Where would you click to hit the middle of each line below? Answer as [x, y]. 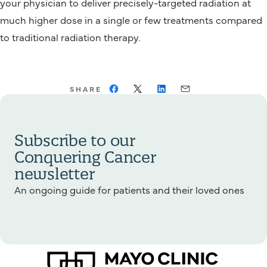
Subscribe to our [75, 140]
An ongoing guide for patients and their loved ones [129, 189]
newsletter [55, 174]
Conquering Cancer [85, 157]
